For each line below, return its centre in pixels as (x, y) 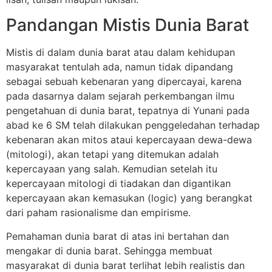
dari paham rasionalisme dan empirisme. (98, 213)
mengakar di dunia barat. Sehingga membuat (109, 250)
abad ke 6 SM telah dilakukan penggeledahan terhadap (133, 125)
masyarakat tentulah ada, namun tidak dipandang (120, 67)
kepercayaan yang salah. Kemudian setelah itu (112, 169)
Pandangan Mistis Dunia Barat (127, 25)
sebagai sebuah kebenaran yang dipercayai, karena (124, 82)
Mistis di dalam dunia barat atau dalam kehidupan (121, 53)
